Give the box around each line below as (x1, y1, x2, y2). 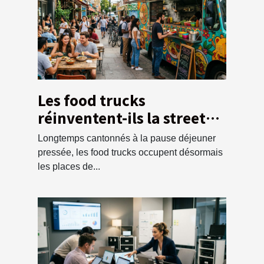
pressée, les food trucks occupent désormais (38, 147, 223, 157)
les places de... (38, 161, 100, 171)
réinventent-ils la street (38, 107, 206, 128)
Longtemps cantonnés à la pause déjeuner (38, 133, 216, 143)
